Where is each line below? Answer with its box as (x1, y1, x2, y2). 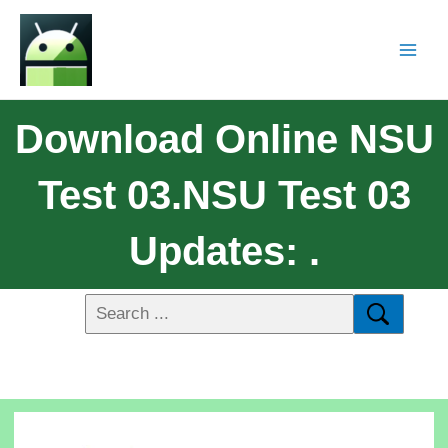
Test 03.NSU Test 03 (37, 172, 411, 217)
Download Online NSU (14, 116, 434, 161)
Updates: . (128, 228, 320, 273)
